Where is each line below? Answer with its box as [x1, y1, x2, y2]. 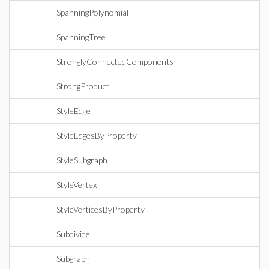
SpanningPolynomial [56, 7, 128, 17]
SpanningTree [56, 32, 106, 42]
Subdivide [56, 229, 90, 239]
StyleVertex [56, 180, 97, 190]
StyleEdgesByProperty [56, 130, 137, 141]
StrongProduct [56, 81, 109, 91]
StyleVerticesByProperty [56, 204, 145, 214]
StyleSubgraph [56, 155, 107, 165]
